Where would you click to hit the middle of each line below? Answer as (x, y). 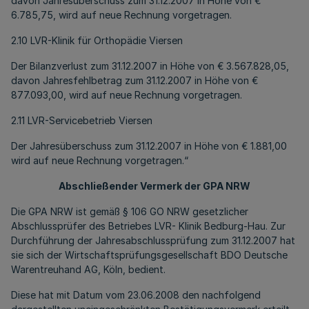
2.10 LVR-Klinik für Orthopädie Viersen (97, 40)
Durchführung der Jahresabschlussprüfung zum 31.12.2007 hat (153, 240)
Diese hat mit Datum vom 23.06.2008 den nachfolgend (136, 295)
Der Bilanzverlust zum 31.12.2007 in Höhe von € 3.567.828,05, (150, 66)
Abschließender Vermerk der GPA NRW (154, 186)
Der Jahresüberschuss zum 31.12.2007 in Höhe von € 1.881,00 (149, 146)
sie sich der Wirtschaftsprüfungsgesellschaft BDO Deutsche (149, 255)
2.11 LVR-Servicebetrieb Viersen (82, 120)
